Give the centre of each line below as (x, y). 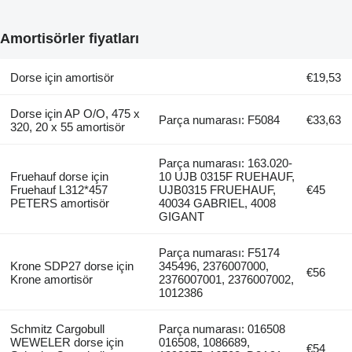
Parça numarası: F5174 (220, 252)
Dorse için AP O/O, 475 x (75, 113)
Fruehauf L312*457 (59, 189)
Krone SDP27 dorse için (71, 266)
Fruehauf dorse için (59, 176)
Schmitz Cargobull (57, 328)
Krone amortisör (51, 279)
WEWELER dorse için (66, 342)
